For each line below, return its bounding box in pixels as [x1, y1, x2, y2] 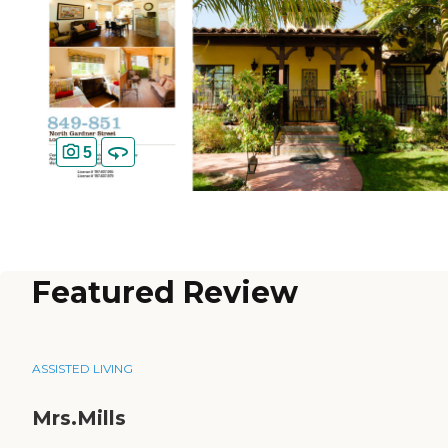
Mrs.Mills [32, 406, 126, 431]
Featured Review [32, 274, 298, 312]
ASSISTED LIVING [32, 361, 133, 377]
